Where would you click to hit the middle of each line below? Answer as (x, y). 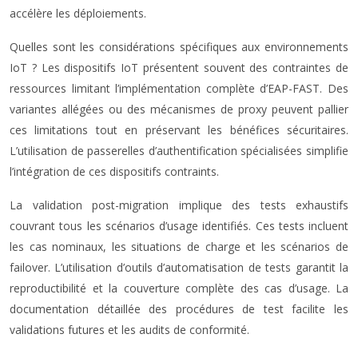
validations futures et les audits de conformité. (129, 330)
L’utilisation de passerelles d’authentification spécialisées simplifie (179, 151)
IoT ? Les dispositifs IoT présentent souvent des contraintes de (179, 68)
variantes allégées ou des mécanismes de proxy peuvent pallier (179, 109)
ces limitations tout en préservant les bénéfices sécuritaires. (179, 130)
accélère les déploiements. (78, 13)
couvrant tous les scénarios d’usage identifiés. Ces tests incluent (179, 226)
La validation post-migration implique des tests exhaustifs (179, 205)
